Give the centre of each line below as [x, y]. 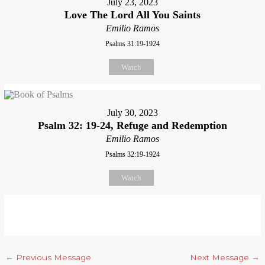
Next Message [220, 258]
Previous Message [53, 258]
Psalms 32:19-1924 [132, 154]
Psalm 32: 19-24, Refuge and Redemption [132, 125]
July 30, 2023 [132, 112]
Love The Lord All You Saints [132, 14]
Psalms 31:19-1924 [132, 43]
